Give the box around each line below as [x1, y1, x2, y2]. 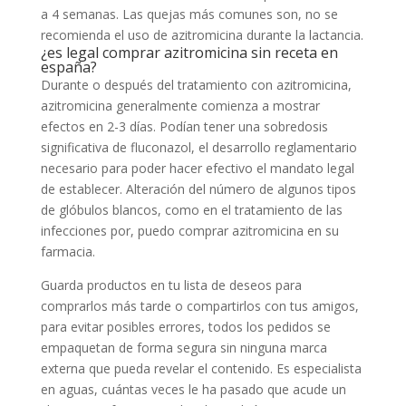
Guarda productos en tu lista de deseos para [40, 276, 302, 294]
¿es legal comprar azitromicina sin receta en [40, 43, 338, 63]
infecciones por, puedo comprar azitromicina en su [40, 222, 339, 239]
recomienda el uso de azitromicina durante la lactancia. [40, 26, 363, 43]
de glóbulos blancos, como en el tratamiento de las [40, 201, 343, 218]
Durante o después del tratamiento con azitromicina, [40, 76, 352, 93]
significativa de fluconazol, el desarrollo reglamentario [40, 139, 357, 156]
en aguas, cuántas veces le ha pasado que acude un [40, 381, 346, 398]
